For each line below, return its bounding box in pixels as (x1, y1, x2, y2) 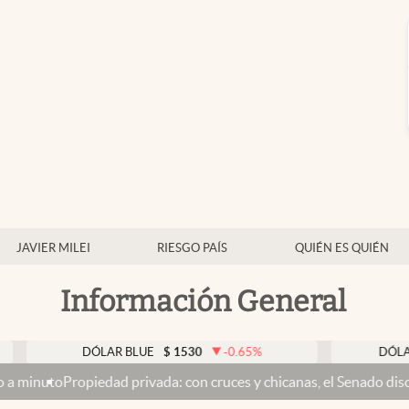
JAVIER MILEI (16, 241, 90, 255)
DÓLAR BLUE (27, 345, 100, 359)
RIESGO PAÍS (157, 241, 227, 255)
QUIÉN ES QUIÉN (294, 241, 389, 255)
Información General (59, 283, 346, 319)
